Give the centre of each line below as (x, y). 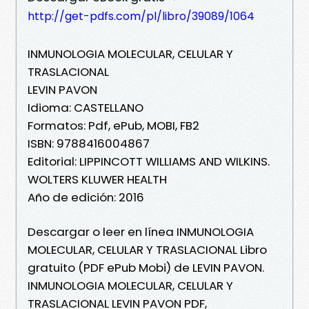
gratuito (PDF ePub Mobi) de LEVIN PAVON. (146, 267)
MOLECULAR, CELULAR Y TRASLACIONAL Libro (147, 249)
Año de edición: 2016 (86, 197)
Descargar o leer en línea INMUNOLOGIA (141, 231)
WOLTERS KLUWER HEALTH (97, 179)
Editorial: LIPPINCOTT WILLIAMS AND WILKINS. (149, 161)
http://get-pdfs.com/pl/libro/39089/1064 (141, 16)
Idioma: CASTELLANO (86, 107)
